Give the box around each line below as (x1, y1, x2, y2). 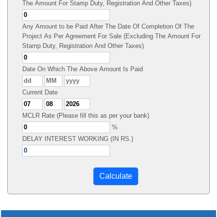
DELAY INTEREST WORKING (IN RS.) (22, 135, 133, 142)
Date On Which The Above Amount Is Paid (22, 65, 143, 73)
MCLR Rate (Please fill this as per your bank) (22, 112, 149, 119)
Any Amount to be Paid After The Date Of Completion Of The (22, 23, 194, 30)
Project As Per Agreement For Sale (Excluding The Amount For (22, 32, 201, 40)
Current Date (22, 89, 58, 96)
